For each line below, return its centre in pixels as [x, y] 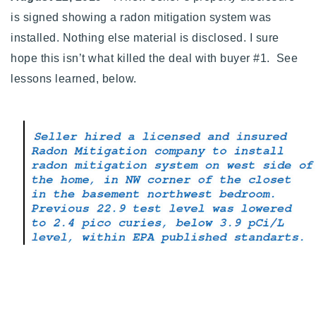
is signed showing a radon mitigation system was [141, 17]
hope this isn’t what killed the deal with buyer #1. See [154, 58]
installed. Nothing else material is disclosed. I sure [145, 37]
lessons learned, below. [74, 78]
